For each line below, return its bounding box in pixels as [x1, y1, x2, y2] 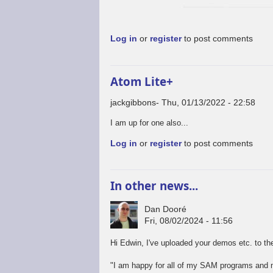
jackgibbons [110, 97, 157, 107]
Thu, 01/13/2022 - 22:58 [161, 97, 256, 107]
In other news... [110, 178, 199, 194]
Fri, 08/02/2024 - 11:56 [144, 215, 233, 225]
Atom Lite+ [110, 73, 174, 89]
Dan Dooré [144, 204, 187, 214]
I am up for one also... [110, 118, 189, 127]
